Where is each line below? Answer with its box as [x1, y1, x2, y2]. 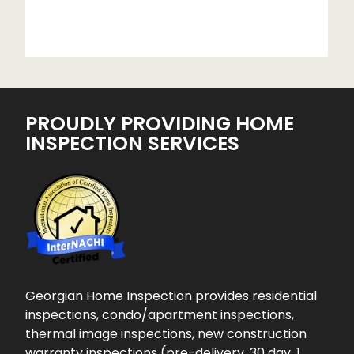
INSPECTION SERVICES [25, 130, 240, 158]
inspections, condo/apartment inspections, [25, 306, 295, 325]
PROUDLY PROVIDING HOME [25, 110, 295, 138]
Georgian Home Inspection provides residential [25, 287, 318, 306]
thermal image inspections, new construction [25, 325, 307, 344]
